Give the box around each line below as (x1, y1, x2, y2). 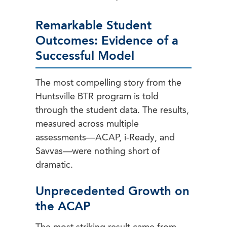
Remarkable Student (35, 20, 152, 33)
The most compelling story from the (35, 79, 181, 88)
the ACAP (35, 201, 91, 214)
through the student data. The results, (35, 106, 189, 116)
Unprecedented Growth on (35, 186, 190, 199)
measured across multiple (35, 120, 139, 129)
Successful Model (35, 51, 134, 63)
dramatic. (35, 161, 73, 170)
